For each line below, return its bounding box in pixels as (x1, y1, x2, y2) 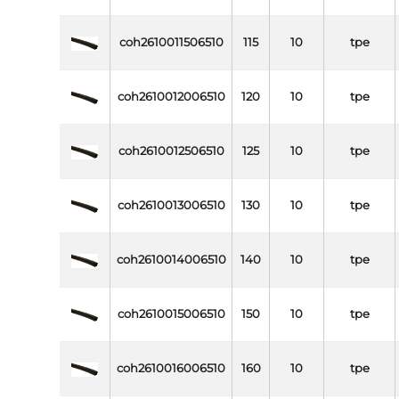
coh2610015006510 (117, 307, 225, 322)
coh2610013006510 (117, 199, 225, 213)
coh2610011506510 (118, 36, 224, 50)
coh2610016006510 (117, 362, 226, 376)
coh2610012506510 (118, 144, 224, 159)
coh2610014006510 (116, 253, 226, 267)
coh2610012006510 (117, 90, 225, 104)
